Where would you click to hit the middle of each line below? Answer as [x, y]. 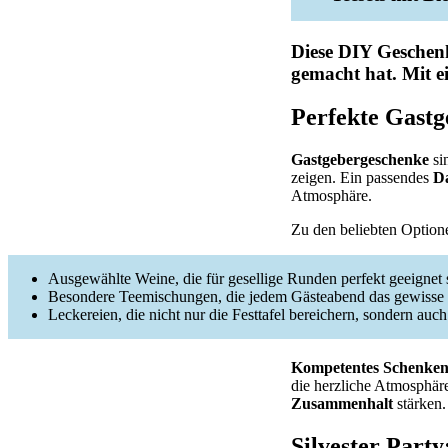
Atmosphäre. [331, 196]
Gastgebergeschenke [360, 160]
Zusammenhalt [342, 404]
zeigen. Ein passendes [362, 178]
